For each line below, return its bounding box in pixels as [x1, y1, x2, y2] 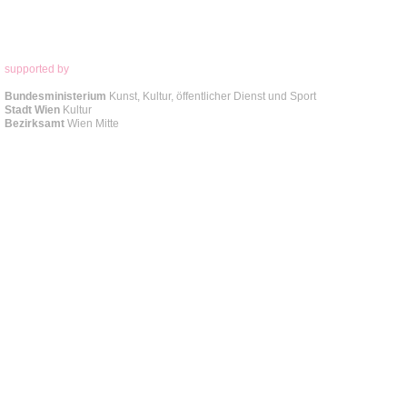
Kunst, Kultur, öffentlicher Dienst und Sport [106, 90, 319, 103]
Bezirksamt [5, 117, 67, 130]
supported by [5, 63, 69, 75]
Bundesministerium [5, 90, 106, 103]
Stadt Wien [5, 104, 63, 116]
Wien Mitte [67, 117, 122, 130]
